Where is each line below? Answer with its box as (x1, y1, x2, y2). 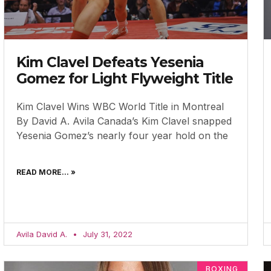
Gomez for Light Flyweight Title (16, 70, 233, 87)
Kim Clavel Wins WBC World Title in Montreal (16, 100, 230, 113)
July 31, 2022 (80, 229, 133, 239)
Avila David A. (16, 229, 70, 239)
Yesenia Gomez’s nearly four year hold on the (16, 129, 229, 142)
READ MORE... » (16, 167, 76, 177)
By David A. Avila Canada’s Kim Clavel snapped (16, 114, 232, 127)
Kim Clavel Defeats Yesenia (16, 53, 204, 71)
